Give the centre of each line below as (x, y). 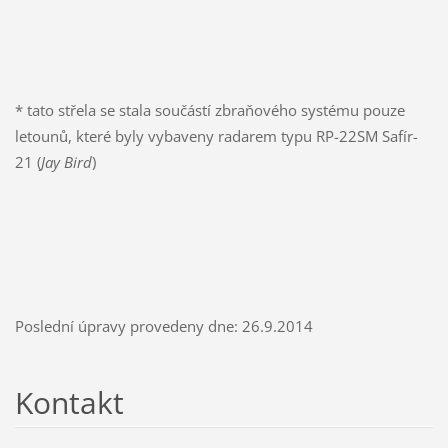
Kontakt (69, 402)
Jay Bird (66, 161)
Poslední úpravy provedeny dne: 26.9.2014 (163, 325)
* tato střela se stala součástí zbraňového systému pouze (209, 109)
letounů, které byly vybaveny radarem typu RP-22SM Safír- (216, 135)
